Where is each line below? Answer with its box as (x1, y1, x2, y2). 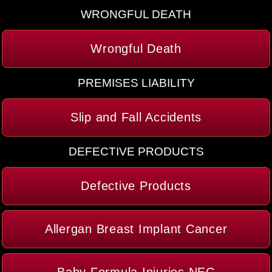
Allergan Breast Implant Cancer (44, 222, 228, 236)
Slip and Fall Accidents (70, 110, 202, 124)
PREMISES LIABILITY (77, 76, 195, 90)
